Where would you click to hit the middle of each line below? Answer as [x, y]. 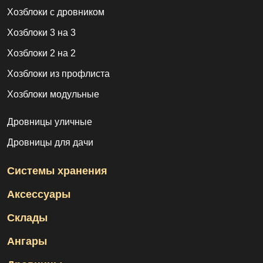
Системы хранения [57, 171]
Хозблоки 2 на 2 [41, 53]
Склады [27, 218]
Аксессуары [39, 195]
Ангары [27, 242]
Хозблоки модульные [53, 95]
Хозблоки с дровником [56, 12]
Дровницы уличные [50, 122]
